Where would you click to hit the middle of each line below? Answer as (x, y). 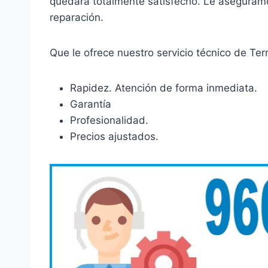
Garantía (91, 104)
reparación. (77, 18)
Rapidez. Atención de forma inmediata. (164, 88)
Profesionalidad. (109, 121)
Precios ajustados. (114, 137)
